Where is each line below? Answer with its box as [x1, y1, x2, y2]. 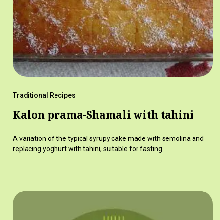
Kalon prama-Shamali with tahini [12, 108, 194, 122]
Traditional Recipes [12, 91, 76, 100]
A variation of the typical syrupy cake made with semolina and [12, 135, 204, 143]
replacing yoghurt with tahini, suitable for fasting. [12, 145, 164, 153]
